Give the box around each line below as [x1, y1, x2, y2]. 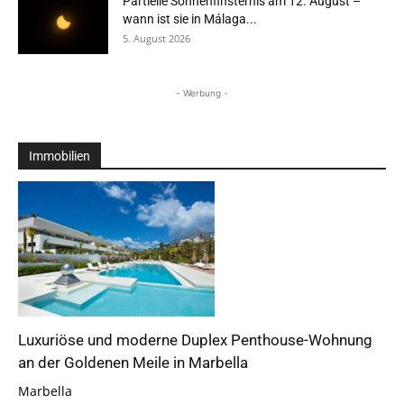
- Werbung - [176, 87, 228, 99]
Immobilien [29, 149, 90, 164]
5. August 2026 [123, 32, 190, 46]
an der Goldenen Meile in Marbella [18, 353, 248, 372]
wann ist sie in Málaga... [123, 12, 257, 27]
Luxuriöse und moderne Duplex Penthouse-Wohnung [18, 330, 372, 349]
